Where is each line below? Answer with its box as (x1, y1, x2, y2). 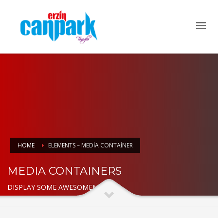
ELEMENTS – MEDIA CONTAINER (48, 141, 133, 149)
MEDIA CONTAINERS (7, 164, 122, 178)
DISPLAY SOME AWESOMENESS (7, 182, 109, 192)
